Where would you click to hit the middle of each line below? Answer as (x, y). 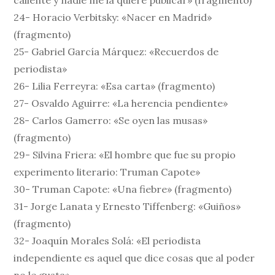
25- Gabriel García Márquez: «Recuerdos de (116, 52)
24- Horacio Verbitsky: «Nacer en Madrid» (113, 17)
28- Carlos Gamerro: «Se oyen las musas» (111, 121)
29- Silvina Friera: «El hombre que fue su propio (125, 155)
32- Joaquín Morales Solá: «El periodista (107, 241)
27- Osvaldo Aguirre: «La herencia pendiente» (121, 103)
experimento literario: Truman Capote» (107, 172)
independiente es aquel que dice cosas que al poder (134, 258)
